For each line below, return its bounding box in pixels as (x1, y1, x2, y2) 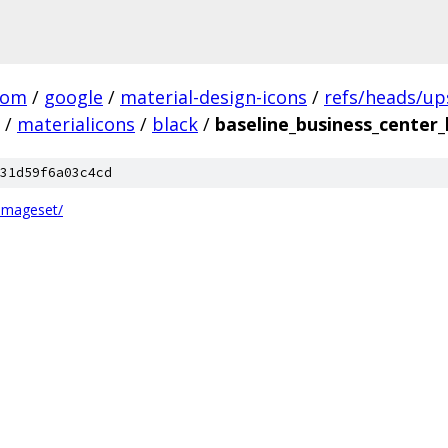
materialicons (17, 112, 135, 136)
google (44, 85, 103, 109)
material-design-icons (120, 85, 307, 109)
